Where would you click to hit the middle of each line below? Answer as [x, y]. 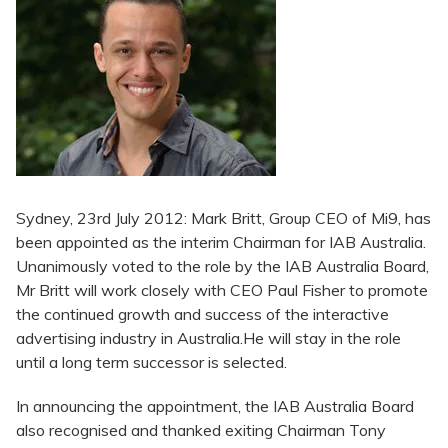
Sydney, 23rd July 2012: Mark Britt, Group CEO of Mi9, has [223, 218]
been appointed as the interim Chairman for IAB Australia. [221, 242]
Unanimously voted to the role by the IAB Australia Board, [222, 266]
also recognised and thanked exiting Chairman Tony [201, 430]
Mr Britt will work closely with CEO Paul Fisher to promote [222, 290]
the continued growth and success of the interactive [202, 314]
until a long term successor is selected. [151, 362]
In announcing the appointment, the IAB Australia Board [215, 406]
